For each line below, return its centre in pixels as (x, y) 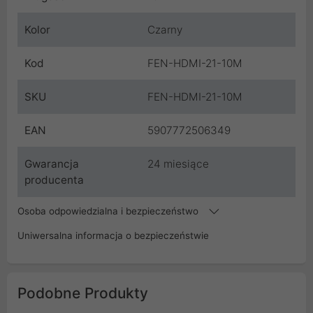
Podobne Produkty (83, 293)
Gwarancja (52, 163)
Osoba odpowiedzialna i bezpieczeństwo (109, 211)
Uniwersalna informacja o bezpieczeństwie (113, 235)
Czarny (165, 29)
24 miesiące (178, 163)
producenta (54, 180)
